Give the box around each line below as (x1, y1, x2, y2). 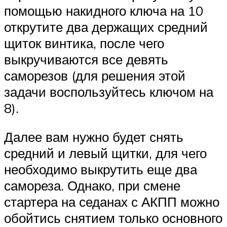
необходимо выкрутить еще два (4, 161, 197, 178)
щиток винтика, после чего (4, 34, 164, 51)
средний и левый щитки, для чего (4, 145, 207, 162)
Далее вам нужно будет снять (4, 129, 183, 145)
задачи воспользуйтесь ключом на (4, 83, 213, 100)
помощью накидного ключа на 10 (4, 2, 203, 19)
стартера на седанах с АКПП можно (4, 194, 219, 210)
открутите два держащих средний (4, 18, 208, 35)
